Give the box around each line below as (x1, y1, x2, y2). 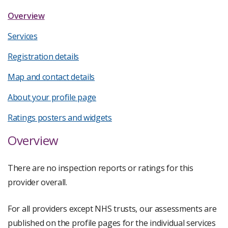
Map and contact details (8, 71, 95, 82)
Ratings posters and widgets (8, 112, 112, 123)
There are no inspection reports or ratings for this (8, 162, 193, 174)
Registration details (8, 51, 79, 62)
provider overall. (8, 177, 67, 188)
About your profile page (8, 92, 97, 103)
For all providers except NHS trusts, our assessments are (8, 203, 217, 214)
